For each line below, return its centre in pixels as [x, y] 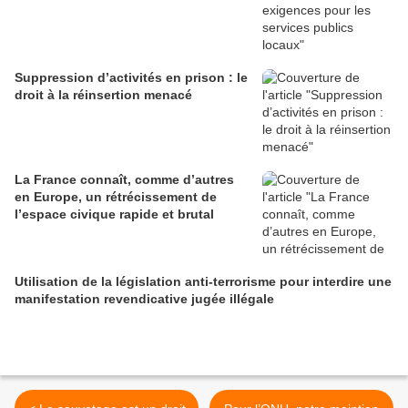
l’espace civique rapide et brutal [114, 214]
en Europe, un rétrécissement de [116, 197]
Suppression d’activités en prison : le [131, 78]
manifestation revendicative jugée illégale [144, 299]
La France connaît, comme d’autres [124, 180]
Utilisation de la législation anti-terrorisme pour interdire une [203, 282]
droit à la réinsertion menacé [103, 95]
